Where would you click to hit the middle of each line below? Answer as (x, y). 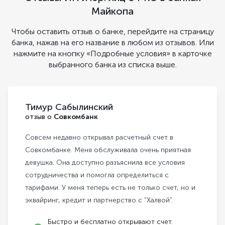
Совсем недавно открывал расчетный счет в (99, 138)
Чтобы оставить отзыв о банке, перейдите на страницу (113, 32)
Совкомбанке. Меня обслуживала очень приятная (108, 150)
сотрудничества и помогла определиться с (97, 175)
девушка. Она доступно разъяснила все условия (105, 163)
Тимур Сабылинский (69, 107)
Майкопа (113, 11)
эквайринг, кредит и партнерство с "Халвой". (99, 200)
